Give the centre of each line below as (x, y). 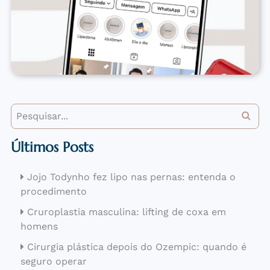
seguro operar (53, 262)
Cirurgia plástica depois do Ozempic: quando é (137, 247)
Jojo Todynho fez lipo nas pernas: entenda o (131, 177)
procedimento (53, 192)
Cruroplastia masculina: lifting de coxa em (126, 212)
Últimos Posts (52, 147)
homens (39, 227)
